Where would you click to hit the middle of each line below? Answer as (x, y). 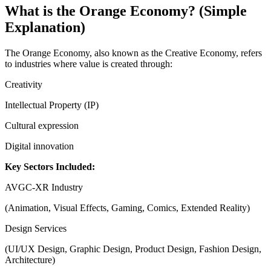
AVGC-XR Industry (44, 188)
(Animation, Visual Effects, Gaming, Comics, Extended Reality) (127, 208)
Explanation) (45, 28)
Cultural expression (42, 126)
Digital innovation (39, 146)
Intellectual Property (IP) (52, 105)
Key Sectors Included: (50, 167)
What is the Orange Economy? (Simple (126, 11)
